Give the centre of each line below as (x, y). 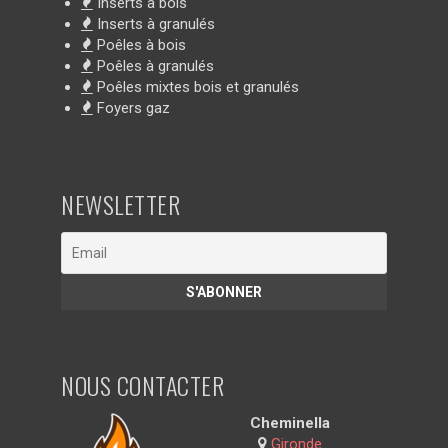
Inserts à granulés (154, 23)
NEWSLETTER (120, 203)
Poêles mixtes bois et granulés (196, 86)
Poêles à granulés (153, 65)
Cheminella (290, 422)
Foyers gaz (131, 107)
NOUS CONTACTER (142, 384)
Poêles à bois (139, 44)
